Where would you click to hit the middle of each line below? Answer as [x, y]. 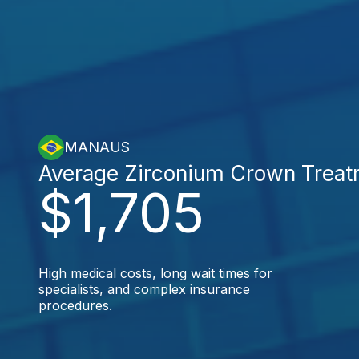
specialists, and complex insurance [144, 289]
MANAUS [97, 147]
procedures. [75, 305]
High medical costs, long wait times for [155, 273]
